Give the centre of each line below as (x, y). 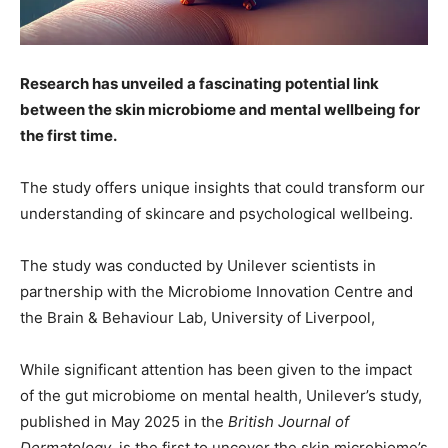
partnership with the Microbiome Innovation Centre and (216, 292)
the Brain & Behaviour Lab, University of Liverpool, (197, 318)
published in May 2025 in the (124, 422)
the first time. (68, 136)
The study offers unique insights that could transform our (222, 188)
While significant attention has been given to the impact (216, 370)
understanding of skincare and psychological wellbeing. (216, 214)
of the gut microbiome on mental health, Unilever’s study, (221, 396)
